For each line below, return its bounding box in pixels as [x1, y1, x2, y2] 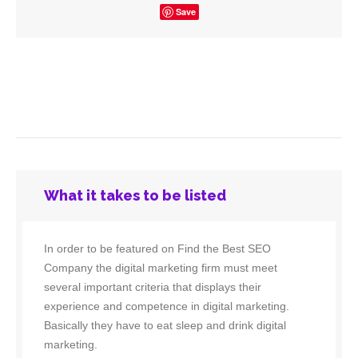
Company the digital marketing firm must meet [44, 261, 277, 275]
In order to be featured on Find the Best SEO [44, 242, 271, 256]
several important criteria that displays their [44, 280, 261, 294]
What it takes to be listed [44, 187, 226, 205]
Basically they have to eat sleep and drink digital [44, 319, 286, 332]
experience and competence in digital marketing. [44, 300, 289, 313]
